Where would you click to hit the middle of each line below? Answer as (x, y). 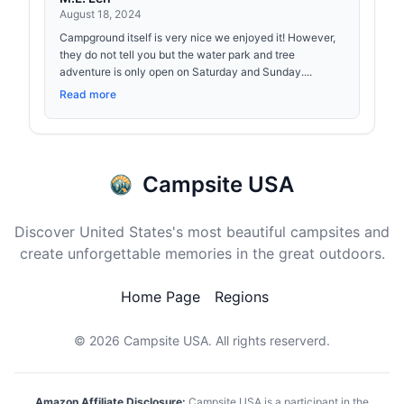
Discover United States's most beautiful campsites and (202, 232)
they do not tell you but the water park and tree (177, 55)
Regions (242, 297)
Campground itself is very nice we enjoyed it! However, (197, 37)
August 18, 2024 (101, 14)
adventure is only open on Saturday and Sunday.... (186, 72)
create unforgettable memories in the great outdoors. (202, 253)
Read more (88, 94)
